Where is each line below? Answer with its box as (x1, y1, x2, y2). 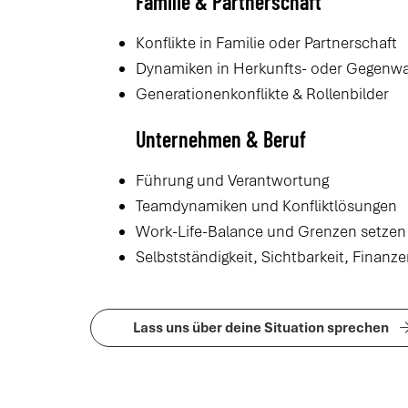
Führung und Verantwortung (136, 170, 330, 191)
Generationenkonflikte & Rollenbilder (136, 84, 390, 105)
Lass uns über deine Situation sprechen (133, 318, 390, 337)
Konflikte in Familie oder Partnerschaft (136, 33, 398, 54)
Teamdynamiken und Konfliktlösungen (136, 196, 398, 217)
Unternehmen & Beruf (136, 126, 307, 153)
